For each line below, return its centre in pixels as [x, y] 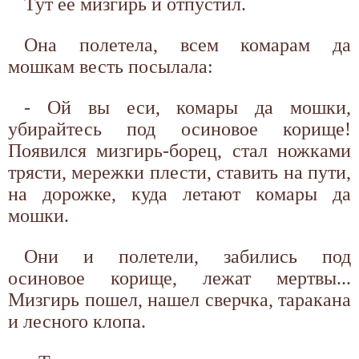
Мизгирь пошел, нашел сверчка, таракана [179, 299]
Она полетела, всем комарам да [188, 44]
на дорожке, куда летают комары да [179, 194]
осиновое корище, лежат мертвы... [179, 278]
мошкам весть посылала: [111, 66]
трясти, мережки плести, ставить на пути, [179, 172]
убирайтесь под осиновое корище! [179, 129]
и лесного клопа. [77, 321]
